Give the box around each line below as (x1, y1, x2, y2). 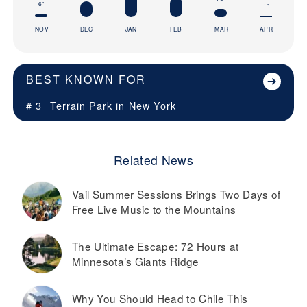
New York (129, 98, 176, 113)
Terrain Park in (50, 98, 125, 113)
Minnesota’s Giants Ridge (72, 254, 199, 269)
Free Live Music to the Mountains (72, 201, 236, 217)
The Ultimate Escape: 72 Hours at (72, 238, 239, 254)
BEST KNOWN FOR (26, 71, 146, 88)
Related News (114, 151, 193, 169)
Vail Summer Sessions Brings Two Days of (72, 186, 281, 202)
